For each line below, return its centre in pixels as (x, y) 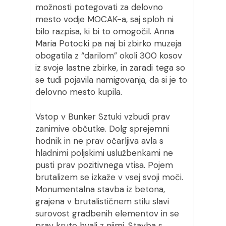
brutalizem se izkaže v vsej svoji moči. (109, 177)
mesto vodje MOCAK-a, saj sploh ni (104, 19)
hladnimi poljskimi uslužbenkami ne (104, 153)
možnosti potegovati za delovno (99, 7)
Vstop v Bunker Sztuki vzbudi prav (102, 117)
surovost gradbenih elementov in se (107, 213)
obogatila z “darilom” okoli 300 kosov (108, 55)
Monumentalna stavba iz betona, (100, 189)
